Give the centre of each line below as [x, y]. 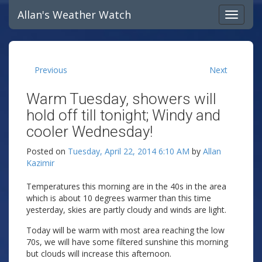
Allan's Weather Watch [74, 15]
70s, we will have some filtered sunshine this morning [127, 242]
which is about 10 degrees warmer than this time [119, 198]
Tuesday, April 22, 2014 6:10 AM [129, 151]
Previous [51, 70]
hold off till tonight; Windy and [123, 115]
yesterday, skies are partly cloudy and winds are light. [126, 210]
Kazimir [40, 163]
